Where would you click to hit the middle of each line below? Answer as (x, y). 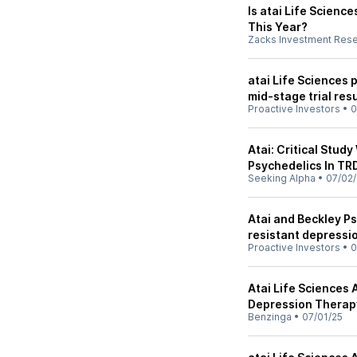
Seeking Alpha (282, 178)
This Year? (278, 27)
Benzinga (270, 317)
